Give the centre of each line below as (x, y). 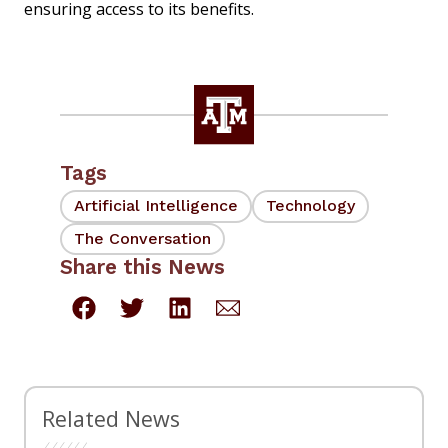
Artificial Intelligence (156, 206)
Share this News (142, 267)
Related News (111, 419)
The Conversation (142, 238)
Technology (310, 206)
